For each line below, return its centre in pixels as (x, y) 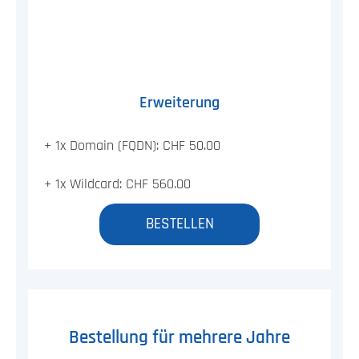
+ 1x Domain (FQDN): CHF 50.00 (132, 145)
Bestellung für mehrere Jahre (179, 338)
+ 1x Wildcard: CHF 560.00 (117, 185)
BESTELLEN (179, 224)
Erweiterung (179, 103)
